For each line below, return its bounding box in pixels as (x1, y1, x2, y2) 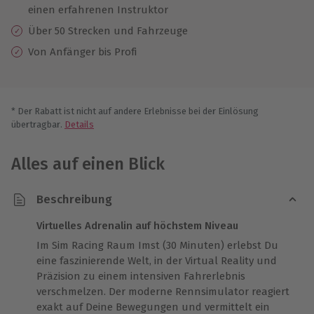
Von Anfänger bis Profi (28, 45, 137, 58)
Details (64, 118, 94, 130)
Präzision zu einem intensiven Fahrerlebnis (36, 269, 245, 282)
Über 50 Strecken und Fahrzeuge (28, 24, 188, 37)
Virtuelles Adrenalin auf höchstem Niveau (36, 219, 238, 232)
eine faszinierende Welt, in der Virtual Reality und (36, 254, 277, 267)
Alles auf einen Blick (11, 153, 165, 174)
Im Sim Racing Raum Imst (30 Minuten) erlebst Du (36, 238, 278, 252)
